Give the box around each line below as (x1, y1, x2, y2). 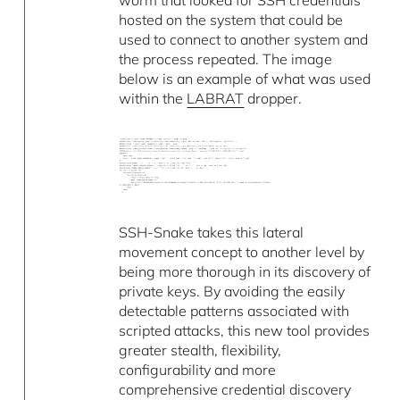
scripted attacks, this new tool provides (119, 321, 371, 340)
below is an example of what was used (119, 70, 371, 88)
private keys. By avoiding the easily (119, 282, 346, 301)
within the (119, 89, 187, 108)
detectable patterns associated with (119, 302, 350, 321)
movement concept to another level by (119, 243, 365, 262)
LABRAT (187, 89, 245, 108)
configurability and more (119, 361, 277, 379)
